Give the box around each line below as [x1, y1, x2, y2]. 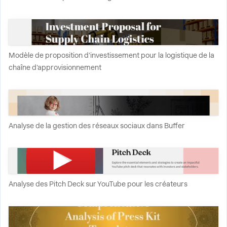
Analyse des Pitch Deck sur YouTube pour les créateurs [9, 180, 187, 188]
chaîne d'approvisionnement [9, 63, 101, 71]
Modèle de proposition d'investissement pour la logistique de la [9, 51, 214, 59]
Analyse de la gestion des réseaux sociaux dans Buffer [9, 122, 185, 130]
